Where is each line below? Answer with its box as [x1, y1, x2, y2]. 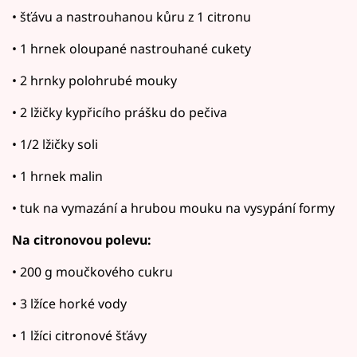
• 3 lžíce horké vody [12, 295, 127, 313]
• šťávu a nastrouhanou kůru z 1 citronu [12, 8, 251, 26]
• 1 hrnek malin [12, 167, 103, 186]
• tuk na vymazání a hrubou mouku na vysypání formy [12, 199, 335, 218]
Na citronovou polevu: [12, 231, 151, 249]
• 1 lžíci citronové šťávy [12, 327, 147, 345]
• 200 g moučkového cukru [12, 263, 173, 281]
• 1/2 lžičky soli [12, 135, 98, 154]
